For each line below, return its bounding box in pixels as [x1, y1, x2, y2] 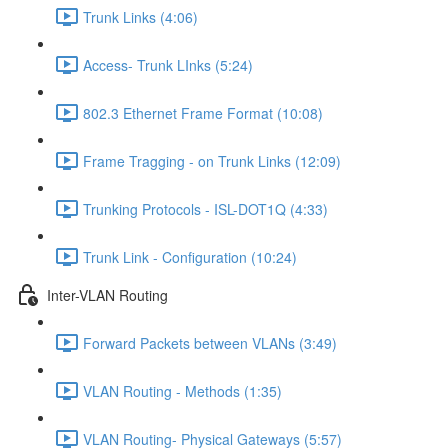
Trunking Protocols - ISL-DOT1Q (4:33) [83, 198, 328, 219]
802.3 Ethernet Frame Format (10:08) [83, 102, 323, 123]
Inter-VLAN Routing [47, 284, 168, 305]
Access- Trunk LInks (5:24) [83, 54, 253, 75]
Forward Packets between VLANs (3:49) [83, 332, 337, 353]
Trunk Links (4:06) [83, 6, 198, 27]
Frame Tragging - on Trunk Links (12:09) [83, 150, 341, 171]
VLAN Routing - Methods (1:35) [83, 380, 282, 401]
